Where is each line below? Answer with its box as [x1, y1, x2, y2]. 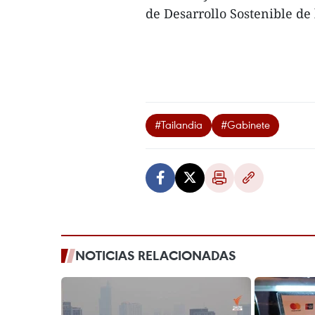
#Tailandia [155, 117, 202, 131]
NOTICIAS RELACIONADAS [75, 247, 236, 264]
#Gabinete [221, 117, 270, 131]
